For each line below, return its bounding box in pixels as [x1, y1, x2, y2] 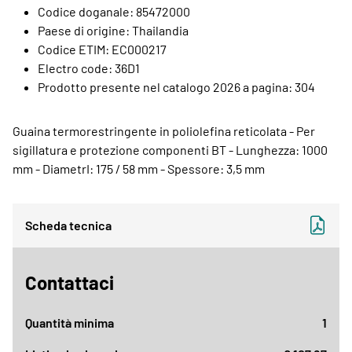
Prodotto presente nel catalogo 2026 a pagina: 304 [38, 79, 315, 94]
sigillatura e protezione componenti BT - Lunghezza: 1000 [13, 141, 328, 157]
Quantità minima [25, 315, 114, 331]
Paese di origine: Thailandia [38, 22, 189, 38]
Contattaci [25, 270, 114, 294]
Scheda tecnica [25, 217, 112, 233]
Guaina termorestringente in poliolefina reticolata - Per [13, 123, 315, 138]
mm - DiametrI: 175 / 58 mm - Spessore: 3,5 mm [13, 160, 265, 176]
